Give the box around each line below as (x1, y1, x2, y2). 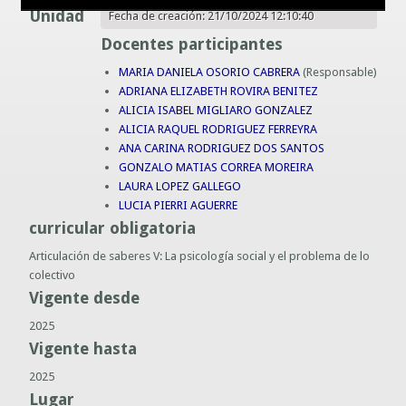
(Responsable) (299, 64, 377, 79)
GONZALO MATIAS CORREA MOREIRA (118, 159, 314, 174)
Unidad (29, 5, 85, 25)
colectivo (29, 267, 76, 282)
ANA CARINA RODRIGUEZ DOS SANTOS (118, 140, 324, 155)
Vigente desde (29, 287, 140, 307)
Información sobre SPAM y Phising (48, 24, 227, 38)
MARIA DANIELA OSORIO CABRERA (118, 64, 300, 79)
